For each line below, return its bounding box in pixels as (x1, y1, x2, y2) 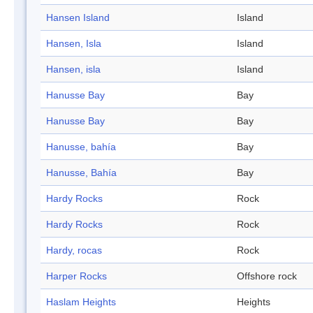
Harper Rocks (46, 270, 107, 282)
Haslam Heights (46, 296, 116, 308)
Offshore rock (237, 270, 297, 282)
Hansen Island (46, 12, 110, 24)
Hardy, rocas (46, 245, 102, 256)
